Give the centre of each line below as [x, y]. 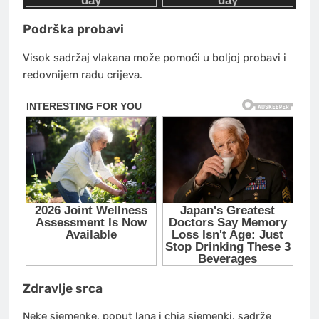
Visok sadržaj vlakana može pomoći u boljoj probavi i [155, 57]
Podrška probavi [73, 30]
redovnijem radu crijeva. [83, 74]
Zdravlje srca [63, 288]
